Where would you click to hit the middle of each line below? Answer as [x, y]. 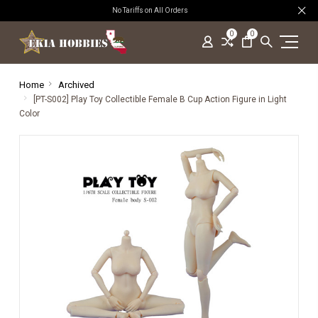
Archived [76, 85]
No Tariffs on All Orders [152, 10]
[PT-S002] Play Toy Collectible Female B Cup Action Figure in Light [160, 99]
